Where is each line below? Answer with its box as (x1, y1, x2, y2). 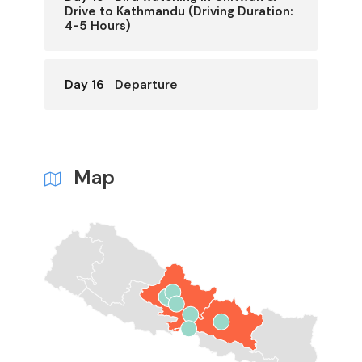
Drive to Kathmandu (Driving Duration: (65, 3, 293, 20)
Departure (115, 77, 178, 94)
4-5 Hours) (65, 18, 131, 35)
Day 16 (65, 77, 104, 94)
